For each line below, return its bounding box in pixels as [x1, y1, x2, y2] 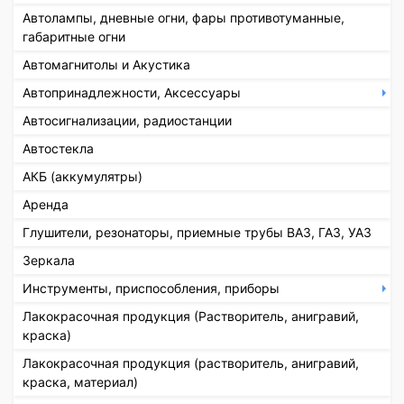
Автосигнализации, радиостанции [23, 112, 232, 128]
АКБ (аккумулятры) [23, 168, 142, 184]
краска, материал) [23, 373, 138, 390]
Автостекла [23, 140, 94, 156]
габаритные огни [23, 28, 125, 44]
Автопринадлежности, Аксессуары [23, 84, 241, 100]
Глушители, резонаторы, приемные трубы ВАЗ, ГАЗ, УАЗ [23, 224, 372, 240]
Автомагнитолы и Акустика [23, 56, 190, 72]
